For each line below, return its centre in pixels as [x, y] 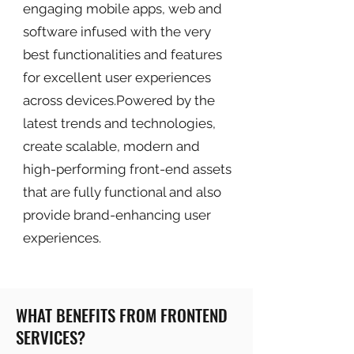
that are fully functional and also [122, 192]
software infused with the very [117, 32]
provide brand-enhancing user [117, 215]
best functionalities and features [122, 55]
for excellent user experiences [117, 77]
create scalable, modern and [111, 146]
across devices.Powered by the [119, 100]
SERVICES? [51, 337]
